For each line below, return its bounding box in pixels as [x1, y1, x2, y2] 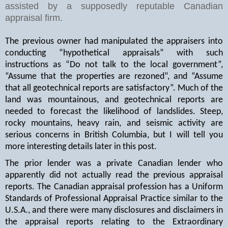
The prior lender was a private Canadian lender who [5, 159, 223, 169]
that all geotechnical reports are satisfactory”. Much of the [5, 83, 223, 93]
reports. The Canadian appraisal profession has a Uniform [5, 182, 223, 192]
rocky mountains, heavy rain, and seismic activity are [5, 118, 223, 128]
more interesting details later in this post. [5, 141, 157, 152]
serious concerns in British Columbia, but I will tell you [5, 130, 223, 140]
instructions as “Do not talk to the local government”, [5, 60, 223, 70]
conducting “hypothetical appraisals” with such [5, 48, 223, 58]
